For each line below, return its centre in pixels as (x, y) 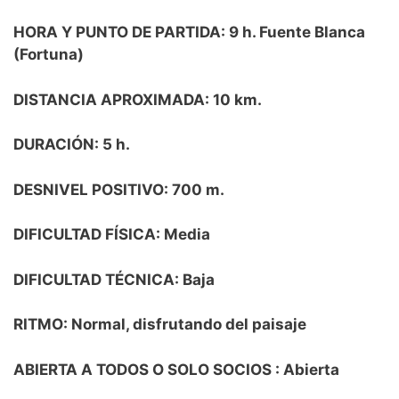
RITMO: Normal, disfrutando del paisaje (160, 325)
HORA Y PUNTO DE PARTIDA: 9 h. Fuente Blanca (189, 33)
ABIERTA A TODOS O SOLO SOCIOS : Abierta (176, 369)
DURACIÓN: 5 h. (73, 145)
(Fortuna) (49, 55)
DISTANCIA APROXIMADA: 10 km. (138, 99)
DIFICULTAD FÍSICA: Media (112, 235)
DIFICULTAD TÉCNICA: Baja (114, 279)
